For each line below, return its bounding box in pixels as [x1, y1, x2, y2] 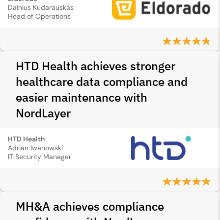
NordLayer [16, 105, 71, 121]
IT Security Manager [8, 152, 71, 161]
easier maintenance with [16, 89, 147, 105]
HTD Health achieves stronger [16, 58, 175, 74]
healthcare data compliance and [16, 74, 188, 89]
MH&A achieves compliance [16, 198, 164, 214]
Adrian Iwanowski [8, 143, 63, 152]
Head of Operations [8, 12, 71, 21]
